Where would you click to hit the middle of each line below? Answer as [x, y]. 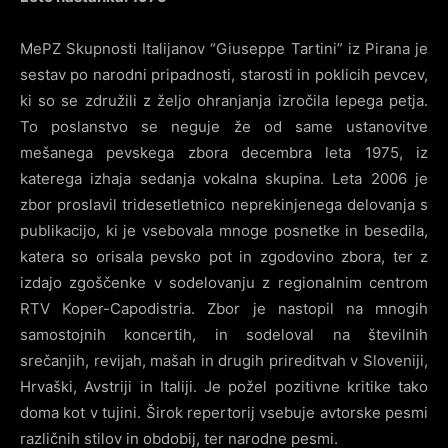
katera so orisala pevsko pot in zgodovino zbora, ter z [224, 256]
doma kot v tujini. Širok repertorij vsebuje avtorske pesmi [224, 412]
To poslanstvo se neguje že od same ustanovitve [224, 126]
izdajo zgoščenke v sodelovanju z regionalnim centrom [224, 282]
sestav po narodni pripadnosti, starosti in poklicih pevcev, [224, 74]
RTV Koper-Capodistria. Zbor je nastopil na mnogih [224, 308]
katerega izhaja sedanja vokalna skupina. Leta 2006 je [224, 178]
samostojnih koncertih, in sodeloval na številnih [224, 334]
